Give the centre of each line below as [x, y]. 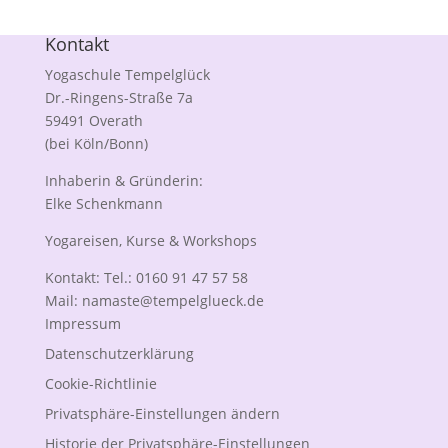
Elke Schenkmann [103, 203]
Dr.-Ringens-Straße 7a [118, 97]
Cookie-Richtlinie [100, 383]
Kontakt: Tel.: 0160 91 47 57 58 [146, 277]
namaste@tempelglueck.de [172, 300]
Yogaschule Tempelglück [127, 74]
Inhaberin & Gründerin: [123, 180]
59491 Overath [93, 120]
